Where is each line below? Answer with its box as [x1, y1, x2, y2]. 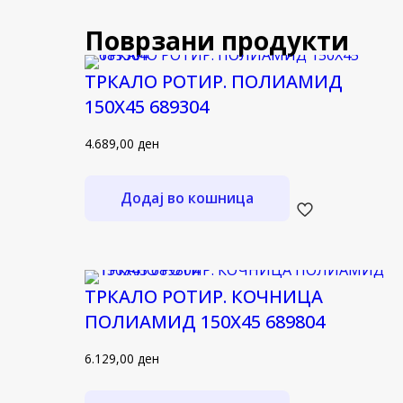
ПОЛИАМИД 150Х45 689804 [85, 309, 325, 334]
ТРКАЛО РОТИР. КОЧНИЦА [85, 283, 323, 309]
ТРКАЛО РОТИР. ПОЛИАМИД [85, 69, 343, 94]
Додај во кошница [121, 187, 254, 208]
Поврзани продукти [85, 23, 349, 58]
